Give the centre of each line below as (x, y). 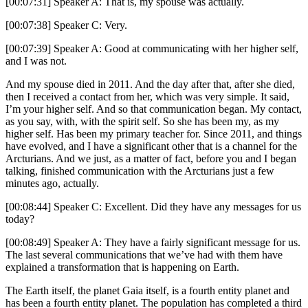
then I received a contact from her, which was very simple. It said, (147, 97)
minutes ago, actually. (52, 184)
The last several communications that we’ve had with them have (144, 255)
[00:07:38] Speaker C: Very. (66, 25)
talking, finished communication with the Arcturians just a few (140, 171)
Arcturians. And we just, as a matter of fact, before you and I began (151, 159)
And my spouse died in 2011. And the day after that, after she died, (150, 85)
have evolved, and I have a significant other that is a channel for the (151, 146)
